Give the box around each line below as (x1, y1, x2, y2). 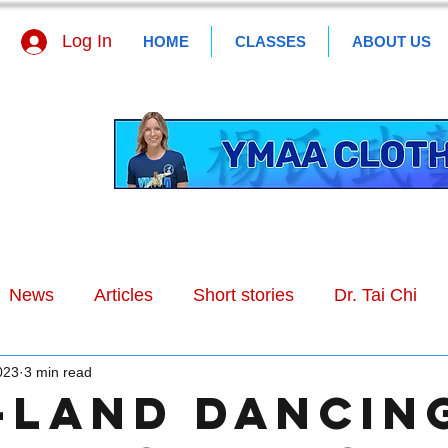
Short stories (193, 284, 294, 305)
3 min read (24, 363, 92, 380)
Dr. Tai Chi (334, 284, 417, 305)
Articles (94, 284, 153, 305)
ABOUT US (351, 33, 431, 50)
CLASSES (234, 33, 306, 50)
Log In (62, 31, 113, 51)
